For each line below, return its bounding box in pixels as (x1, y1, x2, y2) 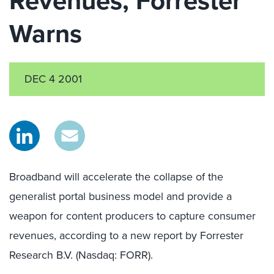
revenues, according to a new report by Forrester (9, 228, 243, 243)
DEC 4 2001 (24, 71, 82, 87)
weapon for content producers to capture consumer (9, 208, 256, 224)
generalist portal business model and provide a (9, 188, 232, 204)
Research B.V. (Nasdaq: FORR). (9, 247, 153, 263)
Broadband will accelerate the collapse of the (9, 169, 223, 185)
